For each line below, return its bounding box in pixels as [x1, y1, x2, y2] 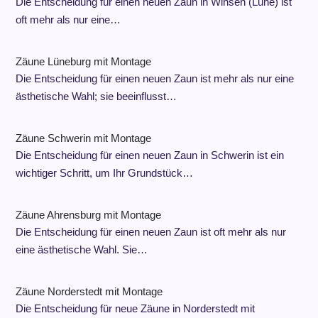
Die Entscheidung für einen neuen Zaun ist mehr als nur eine [15, 72, 294, 84]
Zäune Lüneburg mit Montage [15, 55, 151, 67]
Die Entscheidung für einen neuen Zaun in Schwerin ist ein [15, 149, 284, 161]
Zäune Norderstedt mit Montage [15, 285, 163, 297]
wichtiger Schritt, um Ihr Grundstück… [15, 167, 193, 179]
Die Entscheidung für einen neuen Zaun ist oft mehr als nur [15, 226, 286, 238]
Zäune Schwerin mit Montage [15, 132, 151, 144]
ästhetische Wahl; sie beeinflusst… [15, 90, 177, 102]
